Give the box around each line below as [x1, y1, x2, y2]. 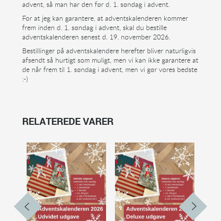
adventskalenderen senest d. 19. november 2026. [22, 32, 170, 41]
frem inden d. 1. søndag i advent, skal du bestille [22, 22, 167, 32]
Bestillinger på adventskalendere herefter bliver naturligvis [22, 45, 196, 55]
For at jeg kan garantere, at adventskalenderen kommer [22, 13, 188, 23]
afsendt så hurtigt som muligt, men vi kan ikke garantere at [22, 55, 198, 65]
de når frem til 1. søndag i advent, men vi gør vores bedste [22, 64, 197, 74]
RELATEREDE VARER [22, 114, 113, 128]
